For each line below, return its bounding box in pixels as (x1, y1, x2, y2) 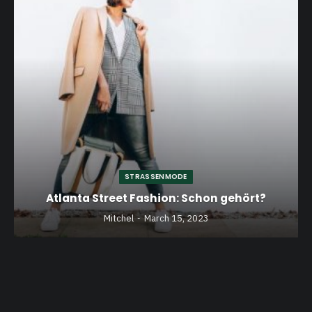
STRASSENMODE (125, 171, 184, 182)
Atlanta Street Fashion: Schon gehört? (46, 190, 266, 205)
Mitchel (103, 212, 134, 224)
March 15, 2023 (143, 212, 209, 224)
